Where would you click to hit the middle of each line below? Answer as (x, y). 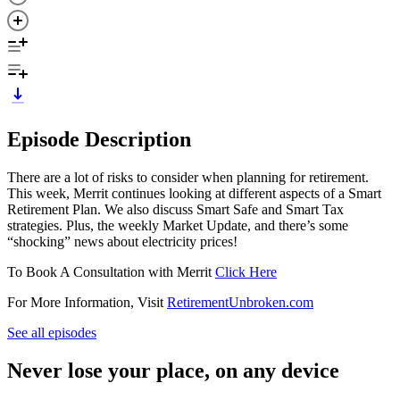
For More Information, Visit (87, 302)
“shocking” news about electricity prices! (122, 241)
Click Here (246, 271)
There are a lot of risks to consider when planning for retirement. (188, 177)
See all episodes (52, 332)
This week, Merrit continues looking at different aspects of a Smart (194, 193)
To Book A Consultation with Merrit (111, 271)
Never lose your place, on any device (173, 370)
